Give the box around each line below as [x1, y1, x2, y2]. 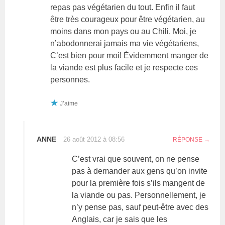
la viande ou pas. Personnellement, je [72, 190, 206, 199]
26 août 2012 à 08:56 [63, 135, 125, 143]
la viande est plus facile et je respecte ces [50, 63, 198, 72]
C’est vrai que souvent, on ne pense [72, 154, 200, 163]
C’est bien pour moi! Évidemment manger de [50, 51, 209, 60]
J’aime [60, 99, 78, 107]
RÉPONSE [172, 136, 202, 143]
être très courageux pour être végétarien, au [50, 15, 205, 24]
